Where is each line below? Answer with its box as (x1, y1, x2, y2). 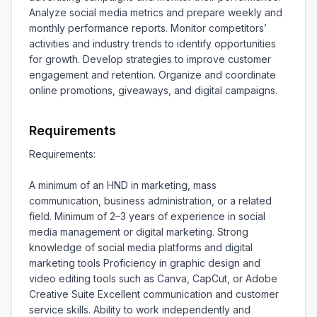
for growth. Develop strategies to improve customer (29, 53, 271, 65)
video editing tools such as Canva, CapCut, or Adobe (29, 272, 277, 284)
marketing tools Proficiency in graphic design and (29, 257, 260, 269)
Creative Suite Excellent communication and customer (29, 288, 279, 300)
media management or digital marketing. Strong (29, 226, 248, 238)
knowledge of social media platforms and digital (29, 241, 253, 253)
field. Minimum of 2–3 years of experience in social (29, 210, 265, 222)
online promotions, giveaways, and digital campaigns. (29, 84, 277, 96)
